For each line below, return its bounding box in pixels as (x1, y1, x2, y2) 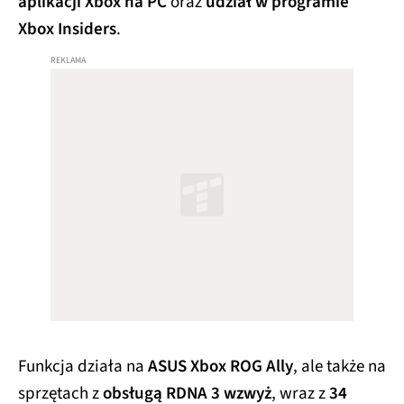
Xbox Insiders (18, 16, 116, 41)
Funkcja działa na (18, 353, 148, 379)
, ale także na (293, 353, 386, 379)
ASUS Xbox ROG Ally (148, 353, 293, 379)
